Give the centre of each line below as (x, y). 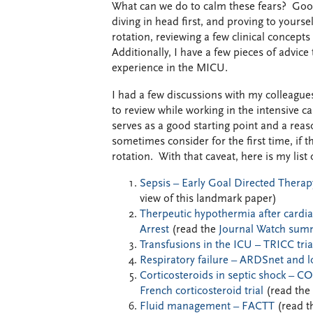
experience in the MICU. (170, 68)
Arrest (156, 230)
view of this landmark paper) (208, 199)
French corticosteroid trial (202, 291)
